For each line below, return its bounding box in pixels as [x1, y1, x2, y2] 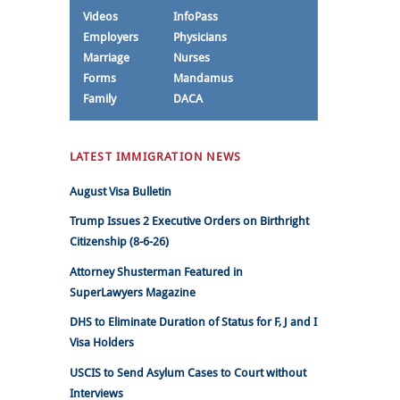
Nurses [172, 50, 210, 64]
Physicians [172, 29, 227, 44]
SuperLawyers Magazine [69, 285, 196, 299]
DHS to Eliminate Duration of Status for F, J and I [69, 315, 317, 329]
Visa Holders [69, 336, 134, 350]
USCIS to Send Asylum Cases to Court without [69, 366, 306, 379]
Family [82, 91, 116, 105]
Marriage [82, 50, 129, 64]
